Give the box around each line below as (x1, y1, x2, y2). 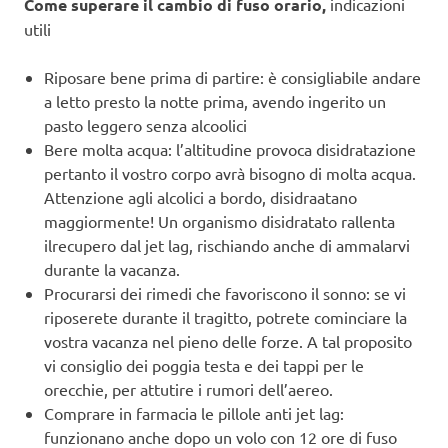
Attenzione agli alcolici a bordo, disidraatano (44, 186, 357, 207)
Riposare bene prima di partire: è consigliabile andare (44, 66, 421, 87)
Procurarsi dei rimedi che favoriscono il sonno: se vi (44, 282, 406, 303)
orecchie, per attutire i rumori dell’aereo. (44, 378, 333, 399)
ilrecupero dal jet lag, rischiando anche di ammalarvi (44, 234, 410, 255)
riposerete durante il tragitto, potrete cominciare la (44, 306, 407, 327)
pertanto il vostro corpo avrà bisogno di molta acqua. (44, 162, 416, 183)
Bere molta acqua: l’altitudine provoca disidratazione (44, 138, 416, 159)
